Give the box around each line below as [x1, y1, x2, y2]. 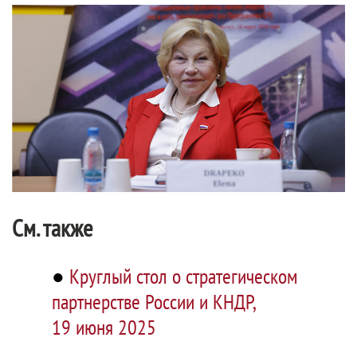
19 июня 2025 [52, 314, 156, 341]
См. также [12, 212, 92, 244]
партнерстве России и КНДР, [52, 288, 255, 316]
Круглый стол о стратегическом [69, 263, 298, 290]
